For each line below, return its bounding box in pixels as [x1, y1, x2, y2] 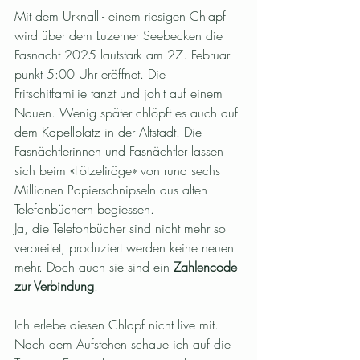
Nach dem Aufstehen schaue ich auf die [14, 334, 235, 353]
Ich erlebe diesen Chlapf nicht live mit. [14, 315, 223, 333]
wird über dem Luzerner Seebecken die [14, 26, 227, 44]
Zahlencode [174, 257, 241, 276]
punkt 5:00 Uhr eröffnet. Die [14, 64, 170, 83]
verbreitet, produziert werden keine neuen [14, 238, 238, 256]
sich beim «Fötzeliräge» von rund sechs [14, 161, 224, 179]
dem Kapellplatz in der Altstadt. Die [14, 122, 206, 141]
